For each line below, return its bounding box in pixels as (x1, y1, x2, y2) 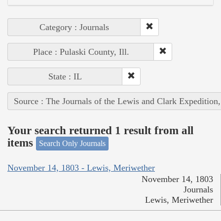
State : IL (48, 72, 82, 82)
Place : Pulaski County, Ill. (33, 47, 129, 57)
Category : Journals (39, 22, 109, 33)
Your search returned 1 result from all (7, 124, 193, 137)
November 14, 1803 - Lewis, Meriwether (7, 162, 155, 173)
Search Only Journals (39, 139, 106, 148)
